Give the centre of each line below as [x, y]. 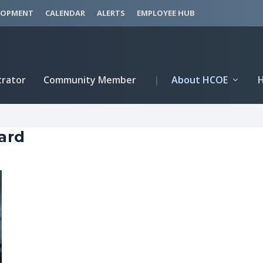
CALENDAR [65, 13]
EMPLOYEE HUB [166, 13]
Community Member [90, 80]
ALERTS [111, 13]
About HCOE [194, 80]
